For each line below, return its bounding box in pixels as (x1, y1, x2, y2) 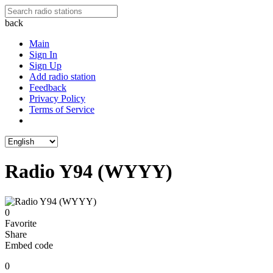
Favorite (5, 218, 37, 229)
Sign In (29, 49, 57, 60)
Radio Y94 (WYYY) (5, 160, 172, 183)
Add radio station (29, 71, 96, 82)
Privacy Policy (29, 93, 85, 104)
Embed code (5, 239, 53, 250)
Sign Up (29, 60, 62, 71)
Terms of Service (29, 104, 94, 115)
